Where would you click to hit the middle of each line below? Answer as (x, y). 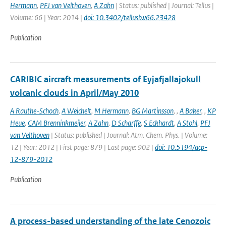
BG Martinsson (153, 111)
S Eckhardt (159, 123)
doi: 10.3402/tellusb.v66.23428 (130, 17)
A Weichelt (76, 111)
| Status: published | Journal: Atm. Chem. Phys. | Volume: (128, 135)
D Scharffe (126, 123)
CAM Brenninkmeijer (56, 123)
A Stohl (187, 123)
